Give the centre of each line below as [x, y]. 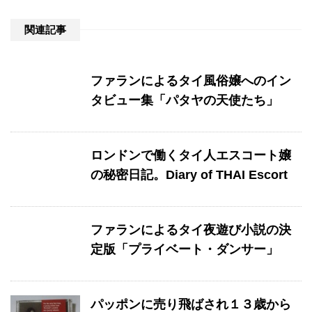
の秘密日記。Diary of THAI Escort [189, 174]
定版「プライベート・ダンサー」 [185, 249]
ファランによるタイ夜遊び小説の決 [191, 229]
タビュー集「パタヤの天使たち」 [185, 100]
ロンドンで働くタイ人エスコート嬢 [191, 155]
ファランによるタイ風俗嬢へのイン [191, 80]
